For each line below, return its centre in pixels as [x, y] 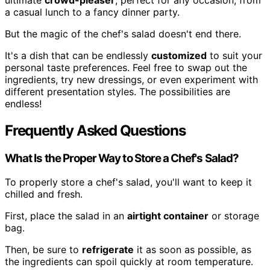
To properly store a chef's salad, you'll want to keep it [128, 182]
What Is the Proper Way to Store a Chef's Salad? [122, 158]
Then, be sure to [43, 250]
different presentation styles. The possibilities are [118, 91]
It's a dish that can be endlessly [78, 55]
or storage [234, 216]
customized [179, 55]
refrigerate [108, 250]
